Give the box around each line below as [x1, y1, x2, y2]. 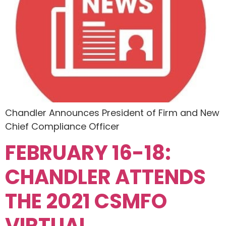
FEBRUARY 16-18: [5, 138, 171, 167]
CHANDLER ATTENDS [5, 162, 206, 191]
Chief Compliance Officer [5, 120, 120, 133]
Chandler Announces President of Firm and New [5, 106, 219, 120]
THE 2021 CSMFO [5, 187, 167, 215]
